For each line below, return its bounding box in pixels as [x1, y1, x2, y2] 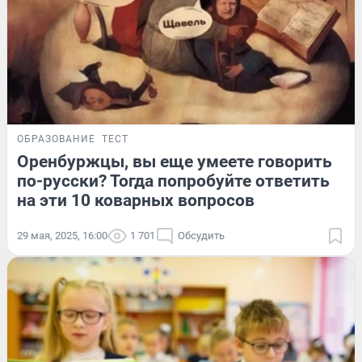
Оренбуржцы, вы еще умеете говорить [17, 151, 332, 171]
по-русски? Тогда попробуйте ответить [17, 170, 330, 191]
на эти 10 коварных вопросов [17, 190, 255, 210]
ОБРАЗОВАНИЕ [17, 133, 95, 145]
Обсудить [178, 229, 225, 242]
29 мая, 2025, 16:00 [17, 229, 107, 242]
